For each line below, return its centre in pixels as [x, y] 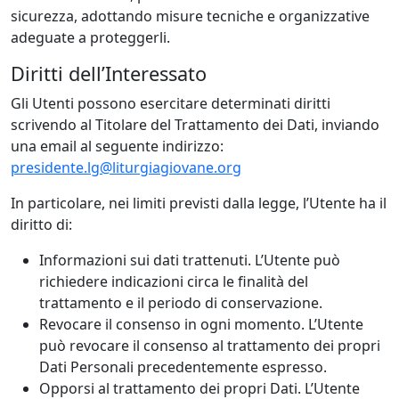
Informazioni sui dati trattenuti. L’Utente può [190, 261]
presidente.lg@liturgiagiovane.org [126, 168]
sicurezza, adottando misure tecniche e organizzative [190, 16]
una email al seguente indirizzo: [117, 147]
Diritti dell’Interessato [109, 74]
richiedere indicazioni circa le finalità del [174, 282]
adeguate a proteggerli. [90, 38]
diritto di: [41, 225]
